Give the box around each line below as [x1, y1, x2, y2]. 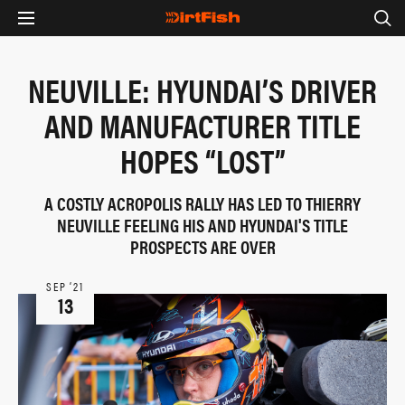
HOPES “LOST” [119, 137, 286, 184]
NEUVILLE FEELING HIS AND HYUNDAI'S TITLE [57, 212, 348, 238]
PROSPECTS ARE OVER [129, 233, 276, 259]
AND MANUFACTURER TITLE [44, 101, 361, 148]
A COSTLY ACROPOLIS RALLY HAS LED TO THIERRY [44, 190, 361, 216]
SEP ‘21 [45, 278, 85, 295]
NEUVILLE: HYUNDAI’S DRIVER [28, 66, 377, 113]
